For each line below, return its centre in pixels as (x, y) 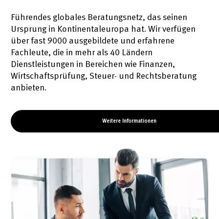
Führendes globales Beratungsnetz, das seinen (99, 17)
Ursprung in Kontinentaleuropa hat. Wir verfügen (103, 29)
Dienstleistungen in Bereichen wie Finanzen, (93, 64)
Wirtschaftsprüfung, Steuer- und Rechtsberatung (104, 76)
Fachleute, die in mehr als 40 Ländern (82, 52)
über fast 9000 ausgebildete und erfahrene (93, 41)
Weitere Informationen (129, 121)
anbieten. (29, 88)
